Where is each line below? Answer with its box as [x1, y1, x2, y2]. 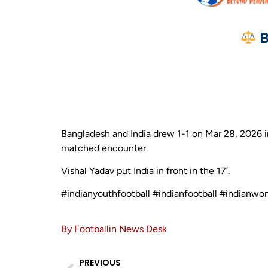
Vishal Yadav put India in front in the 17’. [61, 165, 230, 176]
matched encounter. [61, 142, 148, 154]
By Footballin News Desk [61, 223, 167, 234]
